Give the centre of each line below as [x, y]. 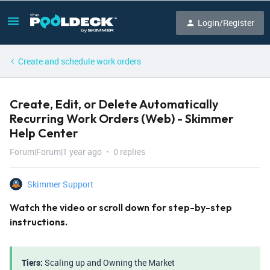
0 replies [129, 152]
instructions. [39, 222]
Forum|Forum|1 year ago [56, 152]
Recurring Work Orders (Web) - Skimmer [122, 118]
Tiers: [32, 262]
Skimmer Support [60, 184]
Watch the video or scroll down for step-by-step [121, 207]
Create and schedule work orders [80, 61]
